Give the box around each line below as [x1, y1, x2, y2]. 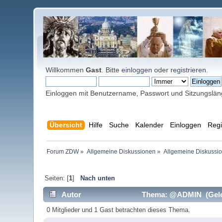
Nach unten [80, 174, 115, 182]
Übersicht [49, 121, 82, 129]
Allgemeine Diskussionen [86, 148, 156, 156]
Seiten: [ [44, 174, 69, 182]
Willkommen [46, 66, 86, 74]
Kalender [135, 121, 164, 129]
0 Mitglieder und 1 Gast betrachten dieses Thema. [46, 206, 190, 214]
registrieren [170, 66, 207, 74]
